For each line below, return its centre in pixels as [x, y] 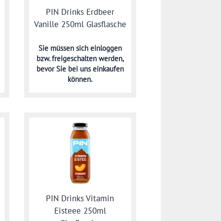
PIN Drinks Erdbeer [80, 12]
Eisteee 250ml [80, 211]
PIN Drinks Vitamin [80, 199]
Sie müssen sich [64, 48]
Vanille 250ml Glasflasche [80, 24]
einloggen [106, 48]
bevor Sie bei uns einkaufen [80, 69]
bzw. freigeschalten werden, [80, 59]
